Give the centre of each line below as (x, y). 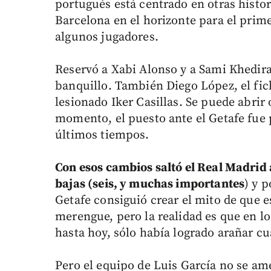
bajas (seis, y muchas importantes (150, 184)
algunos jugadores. (107, 38)
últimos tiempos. (102, 135)
